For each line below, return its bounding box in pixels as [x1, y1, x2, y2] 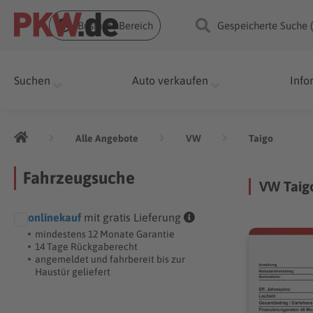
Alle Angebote [75, 132, 139, 144]
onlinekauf [28, 211, 82, 224]
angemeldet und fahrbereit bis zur [35, 254, 186, 265]
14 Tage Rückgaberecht [35, 241, 138, 252]
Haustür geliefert [35, 266, 111, 277]
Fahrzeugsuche [23, 168, 136, 187]
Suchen [14, 74, 50, 87]
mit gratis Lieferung [81, 211, 182, 224]
